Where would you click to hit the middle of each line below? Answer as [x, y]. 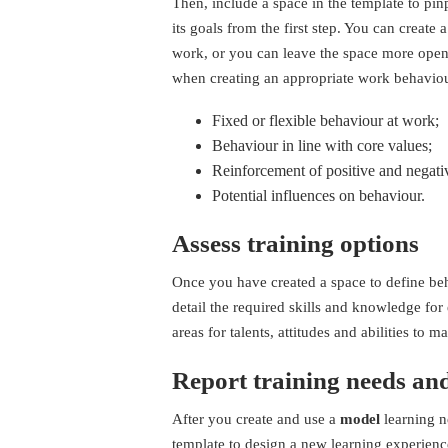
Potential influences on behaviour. [318, 196]
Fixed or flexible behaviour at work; [325, 121]
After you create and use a [256, 419]
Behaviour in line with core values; [322, 146]
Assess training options [295, 244]
